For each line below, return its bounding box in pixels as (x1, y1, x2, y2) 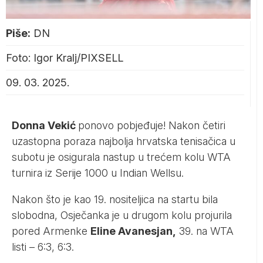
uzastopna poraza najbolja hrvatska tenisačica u (12, 134, 235, 147)
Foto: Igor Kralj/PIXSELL (6, 51, 123, 64)
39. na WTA (176, 224, 234, 237)
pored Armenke (12, 224, 90, 237)
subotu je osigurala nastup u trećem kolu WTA (12, 150, 231, 163)
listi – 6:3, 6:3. (12, 240, 74, 253)
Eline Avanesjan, (90, 224, 176, 237)
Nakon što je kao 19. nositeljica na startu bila (12, 193, 218, 205)
